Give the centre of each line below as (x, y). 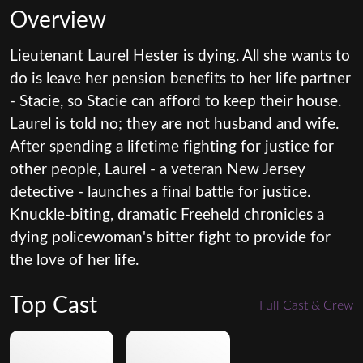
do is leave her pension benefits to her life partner (180, 79)
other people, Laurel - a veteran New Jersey (158, 170)
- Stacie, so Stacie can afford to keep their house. (175, 102)
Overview (58, 21)
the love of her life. (74, 261)
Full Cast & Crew (306, 305)
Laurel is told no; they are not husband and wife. (174, 125)
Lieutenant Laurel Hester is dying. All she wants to (180, 57)
